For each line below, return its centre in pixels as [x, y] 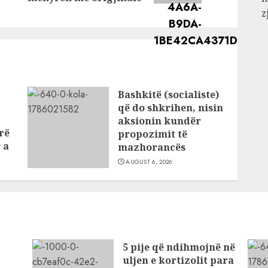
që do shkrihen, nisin [170, 108]
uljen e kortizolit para [178, 260]
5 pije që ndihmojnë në [179, 247]
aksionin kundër [159, 121]
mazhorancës [151, 147]
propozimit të [152, 134]
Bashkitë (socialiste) [168, 95]
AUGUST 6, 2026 [149, 162]
